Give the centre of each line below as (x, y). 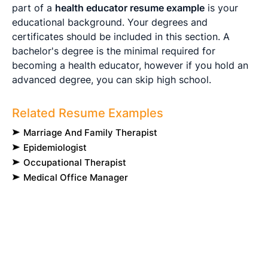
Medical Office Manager (76, 177)
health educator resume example (130, 7)
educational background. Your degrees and (110, 22)
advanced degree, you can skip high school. (112, 79)
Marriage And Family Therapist (90, 132)
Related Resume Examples (88, 113)
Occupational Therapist (75, 162)
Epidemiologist (55, 147)
